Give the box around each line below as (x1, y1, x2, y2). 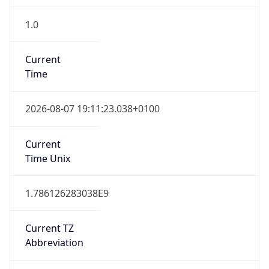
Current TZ (25, 222, 74, 235)
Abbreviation (25, 236, 83, 250)
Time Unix (25, 151, 70, 165)
